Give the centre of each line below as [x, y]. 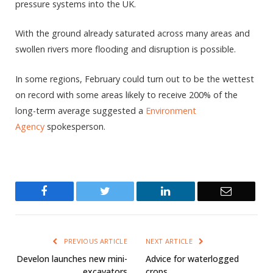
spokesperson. [75, 126]
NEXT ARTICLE [170, 241]
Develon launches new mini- [72, 258]
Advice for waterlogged [192, 258]
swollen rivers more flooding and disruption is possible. [126, 49]
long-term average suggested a [80, 110]
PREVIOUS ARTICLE [94, 241]
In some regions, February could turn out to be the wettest [135, 79]
